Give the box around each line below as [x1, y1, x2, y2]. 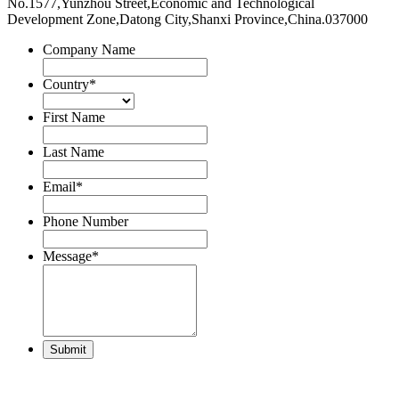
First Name [43, 110, 105, 126]
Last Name [43, 144, 104, 160]
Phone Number [43, 214, 128, 230]
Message [43, 248, 92, 265]
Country [43, 77, 89, 93]
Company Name [43, 42, 135, 58]
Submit [50, 343, 86, 357]
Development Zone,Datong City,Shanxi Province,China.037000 [7, 12, 368, 28]
